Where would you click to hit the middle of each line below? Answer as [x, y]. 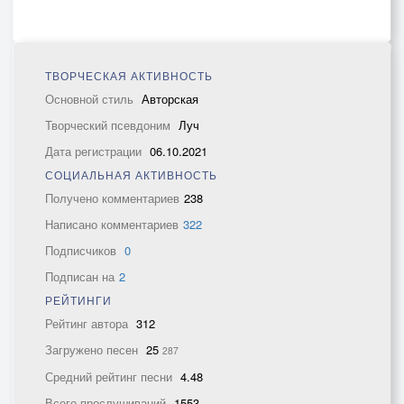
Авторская [170, 99]
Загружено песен [93, 349]
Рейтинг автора [88, 323]
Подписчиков [83, 250]
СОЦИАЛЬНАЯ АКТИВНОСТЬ [131, 174]
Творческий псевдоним [110, 125]
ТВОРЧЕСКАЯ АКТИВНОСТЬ [129, 75]
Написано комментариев [112, 224]
